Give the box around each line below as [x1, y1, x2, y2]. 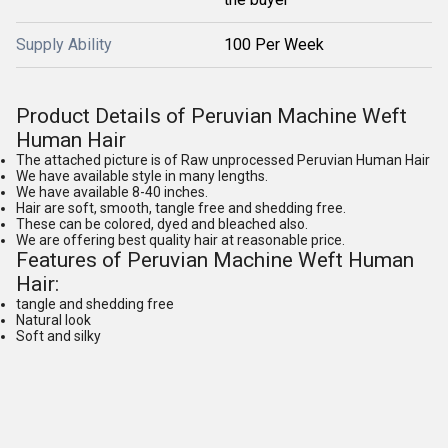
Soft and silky [16, 328, 101, 344]
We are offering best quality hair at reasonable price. [16, 232, 345, 248]
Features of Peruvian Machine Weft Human [16, 248, 414, 272]
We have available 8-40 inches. [16, 184, 208, 200]
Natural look [16, 312, 91, 328]
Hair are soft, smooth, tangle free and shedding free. [16, 200, 346, 216]
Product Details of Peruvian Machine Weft [16, 104, 407, 128]
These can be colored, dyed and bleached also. [16, 216, 308, 232]
